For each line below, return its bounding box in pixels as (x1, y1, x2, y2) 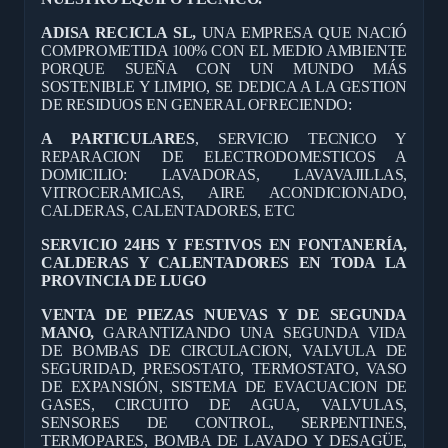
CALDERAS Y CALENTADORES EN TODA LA (41, 253, 407, 271)
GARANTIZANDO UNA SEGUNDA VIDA (94, 323, 407, 341)
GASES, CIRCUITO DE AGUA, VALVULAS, (41, 395, 407, 413)
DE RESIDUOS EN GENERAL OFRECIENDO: (41, 95, 352, 113)
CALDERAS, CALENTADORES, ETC (41, 201, 295, 219)
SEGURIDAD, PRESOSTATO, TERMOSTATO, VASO (41, 359, 407, 377)
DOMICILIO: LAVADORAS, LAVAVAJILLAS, (41, 165, 407, 183)
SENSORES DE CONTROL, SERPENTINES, (41, 413, 407, 431)
